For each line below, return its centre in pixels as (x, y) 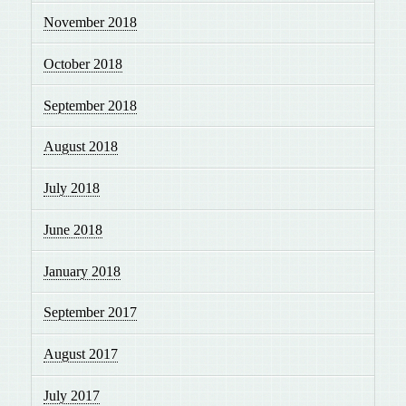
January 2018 (82, 271)
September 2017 (91, 313)
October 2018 (83, 63)
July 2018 (72, 188)
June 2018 (73, 229)
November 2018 (91, 23)
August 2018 (81, 147)
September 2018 (91, 105)
